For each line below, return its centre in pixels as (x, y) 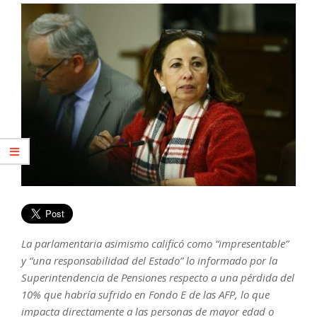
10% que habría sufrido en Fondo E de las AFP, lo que (145, 294)
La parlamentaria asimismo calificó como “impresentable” (155, 243)
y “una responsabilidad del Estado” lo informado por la (149, 260)
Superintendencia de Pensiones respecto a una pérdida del (158, 277)
